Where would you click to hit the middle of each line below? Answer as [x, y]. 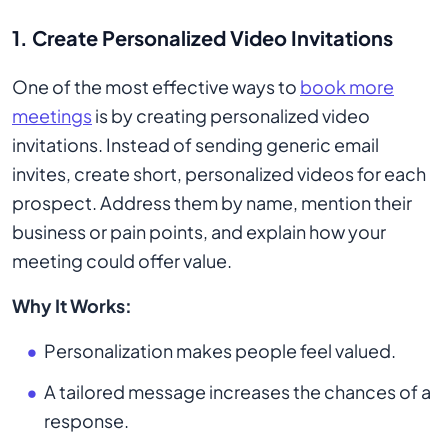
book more [347, 86]
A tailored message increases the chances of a [237, 391]
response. [86, 420]
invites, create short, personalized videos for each [219, 173]
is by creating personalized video [231, 115]
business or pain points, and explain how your [199, 231]
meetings [52, 115]
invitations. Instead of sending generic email [195, 144]
